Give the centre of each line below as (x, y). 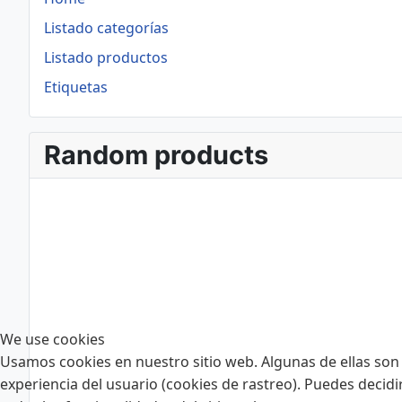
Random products (156, 155)
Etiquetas (76, 87)
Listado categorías (106, 28)
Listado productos (106, 57)
